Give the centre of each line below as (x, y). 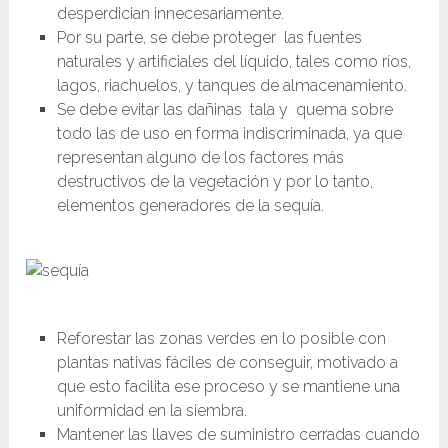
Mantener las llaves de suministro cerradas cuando (238, 435)
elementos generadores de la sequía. (190, 206)
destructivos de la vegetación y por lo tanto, (214, 182)
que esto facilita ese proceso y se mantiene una (228, 387)
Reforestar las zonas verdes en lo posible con (221, 339)
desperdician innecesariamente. (170, 14)
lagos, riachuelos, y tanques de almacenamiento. (231, 86)
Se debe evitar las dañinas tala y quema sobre (224, 110)
